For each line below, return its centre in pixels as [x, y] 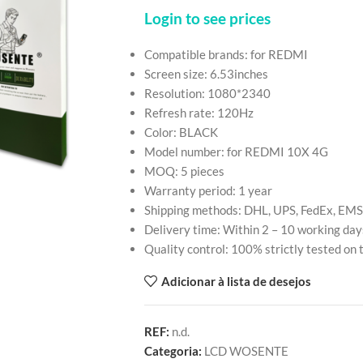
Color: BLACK [181, 132]
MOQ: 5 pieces [184, 171]
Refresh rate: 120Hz [199, 113]
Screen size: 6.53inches [206, 74]
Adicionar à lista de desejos [237, 281]
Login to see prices [207, 19]
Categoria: [173, 351]
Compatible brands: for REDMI [226, 54]
